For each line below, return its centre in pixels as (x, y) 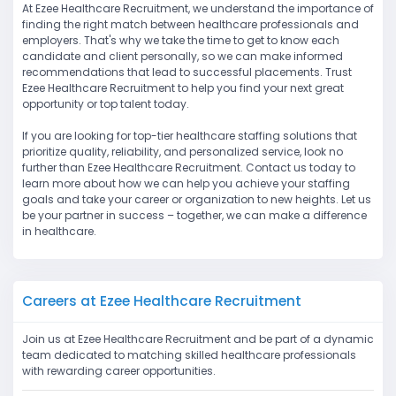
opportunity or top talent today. (106, 104)
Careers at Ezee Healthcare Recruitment (162, 301)
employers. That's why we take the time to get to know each (181, 41)
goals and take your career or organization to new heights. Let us (197, 200)
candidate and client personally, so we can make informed (183, 57)
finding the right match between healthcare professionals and (190, 25)
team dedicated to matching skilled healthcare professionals (189, 355)
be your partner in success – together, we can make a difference (194, 216)
